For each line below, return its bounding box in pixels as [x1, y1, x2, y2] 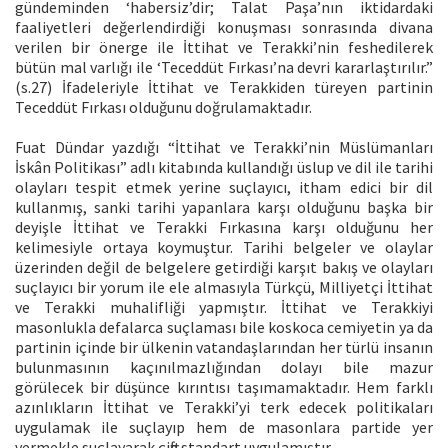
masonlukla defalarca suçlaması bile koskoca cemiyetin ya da [15, 316, 433, 337]
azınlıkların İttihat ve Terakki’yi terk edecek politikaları [15, 396, 433, 417]
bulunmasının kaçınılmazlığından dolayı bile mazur [15, 356, 433, 377]
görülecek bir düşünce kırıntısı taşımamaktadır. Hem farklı [15, 376, 433, 397]
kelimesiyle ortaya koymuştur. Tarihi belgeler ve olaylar [15, 236, 433, 257]
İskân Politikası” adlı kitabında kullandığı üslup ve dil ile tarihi [15, 156, 433, 177]
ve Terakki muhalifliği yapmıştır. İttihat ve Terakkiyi [15, 296, 433, 317]
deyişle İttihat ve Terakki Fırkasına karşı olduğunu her [15, 216, 433, 237]
